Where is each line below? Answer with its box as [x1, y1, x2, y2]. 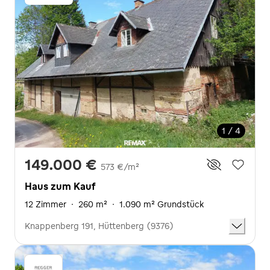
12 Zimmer [25, 198, 66, 210]
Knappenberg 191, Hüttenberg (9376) [25, 220, 174, 231]
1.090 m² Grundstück [119, 198, 204, 210]
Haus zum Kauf [25, 180, 95, 192]
